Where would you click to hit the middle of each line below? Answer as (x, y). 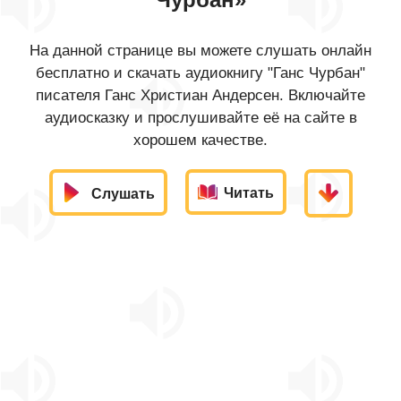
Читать (248, 193)
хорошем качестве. (200, 140)
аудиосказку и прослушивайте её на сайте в (200, 118)
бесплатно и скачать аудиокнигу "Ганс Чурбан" (200, 73)
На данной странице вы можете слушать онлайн (200, 51)
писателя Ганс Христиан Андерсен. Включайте (200, 95)
